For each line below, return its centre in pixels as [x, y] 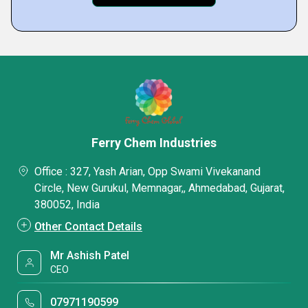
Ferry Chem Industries [154, 143]
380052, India [67, 205]
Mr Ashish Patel [90, 255]
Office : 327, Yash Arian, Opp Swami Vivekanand [147, 172]
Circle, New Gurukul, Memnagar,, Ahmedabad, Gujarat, [159, 188]
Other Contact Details [88, 227]
